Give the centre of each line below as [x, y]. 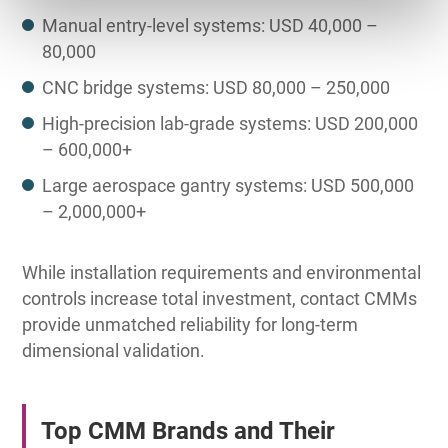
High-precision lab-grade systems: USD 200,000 [230, 124]
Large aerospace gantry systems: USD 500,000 [228, 186]
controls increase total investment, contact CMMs [220, 299]
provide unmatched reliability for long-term [190, 325]
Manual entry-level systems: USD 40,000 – [210, 26]
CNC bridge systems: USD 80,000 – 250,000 [216, 88]
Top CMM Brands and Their [187, 431]
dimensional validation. [114, 351]
